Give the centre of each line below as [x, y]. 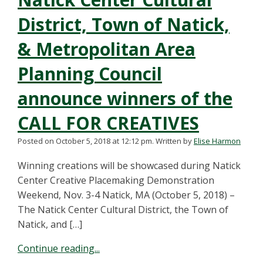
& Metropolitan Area [107, 49]
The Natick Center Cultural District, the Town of [123, 210]
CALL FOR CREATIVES [108, 123]
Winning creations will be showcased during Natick [129, 166]
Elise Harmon [217, 141]
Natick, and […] [50, 224]
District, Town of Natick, [124, 24]
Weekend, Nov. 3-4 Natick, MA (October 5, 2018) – [126, 195]
